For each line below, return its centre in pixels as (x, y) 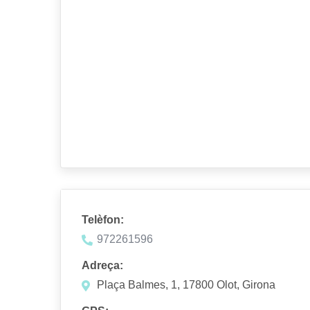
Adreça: (102, 265)
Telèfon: (103, 220)
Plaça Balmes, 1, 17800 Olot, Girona (186, 285)
